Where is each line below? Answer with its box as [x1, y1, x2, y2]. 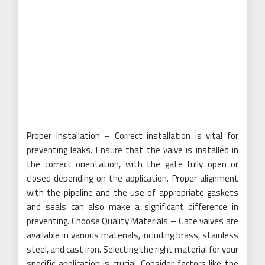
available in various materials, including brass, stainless [27, 228, 238, 242]
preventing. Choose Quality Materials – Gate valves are [27, 214, 238, 228]
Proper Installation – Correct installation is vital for [27, 129, 238, 143]
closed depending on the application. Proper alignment [27, 172, 238, 185]
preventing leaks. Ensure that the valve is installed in [27, 143, 238, 157]
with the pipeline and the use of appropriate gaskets [27, 186, 238, 199]
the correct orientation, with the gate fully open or [27, 157, 238, 171]
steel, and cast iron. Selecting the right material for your [27, 243, 238, 256]
